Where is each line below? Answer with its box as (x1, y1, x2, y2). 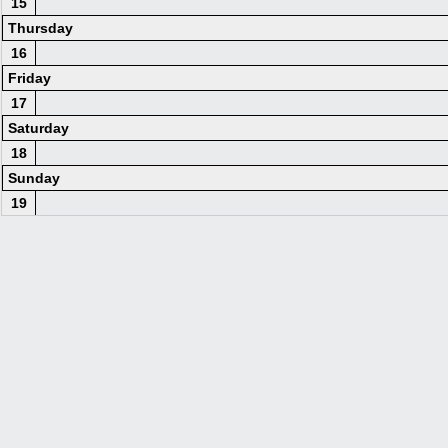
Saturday (8, 120, 69, 136)
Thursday (8, 20, 73, 36)
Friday (8, 70, 51, 86)
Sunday (8, 170, 60, 186)
